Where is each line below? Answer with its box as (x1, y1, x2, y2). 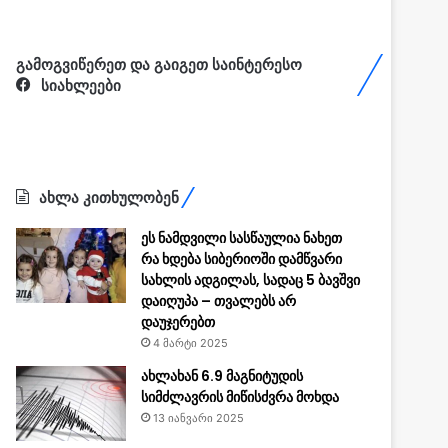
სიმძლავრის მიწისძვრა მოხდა (141, 387, 339, 407)
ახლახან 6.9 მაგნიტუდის (141, 366, 303, 386)
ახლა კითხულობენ (39, 187, 179, 208)
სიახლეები (41, 75, 121, 96)
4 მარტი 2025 (153, 336, 228, 350)
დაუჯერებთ (141, 312, 215, 332)
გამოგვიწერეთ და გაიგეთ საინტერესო (16, 54, 302, 75)
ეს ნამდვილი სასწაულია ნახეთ (141, 228, 342, 248)
